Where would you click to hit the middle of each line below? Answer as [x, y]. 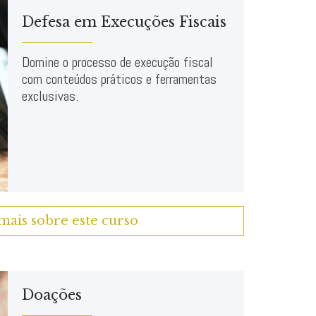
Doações [52, 295]
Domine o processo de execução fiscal [117, 62]
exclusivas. [50, 96]
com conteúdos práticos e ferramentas [119, 79]
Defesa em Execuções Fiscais [124, 22]
